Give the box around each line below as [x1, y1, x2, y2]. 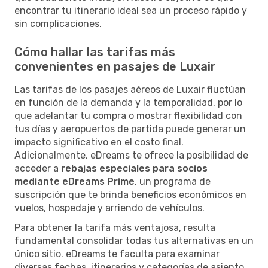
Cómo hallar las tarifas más [14, 44, 175, 59]
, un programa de [135, 175, 211, 187]
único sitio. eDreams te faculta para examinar [14, 248, 220, 260]
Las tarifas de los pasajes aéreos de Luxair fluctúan [14, 83, 246, 95]
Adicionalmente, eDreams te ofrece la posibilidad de [14, 149, 248, 161]
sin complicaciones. [14, 17, 102, 29]
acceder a [14, 162, 61, 174]
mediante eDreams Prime [14, 175, 135, 187]
